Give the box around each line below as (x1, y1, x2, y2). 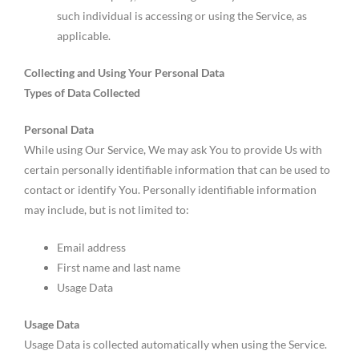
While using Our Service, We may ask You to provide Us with (24, 143, 322, 157)
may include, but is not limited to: (24, 203, 189, 217)
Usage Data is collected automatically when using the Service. (24, 337, 327, 351)
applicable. (57, 29, 111, 42)
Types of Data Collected (24, 85, 140, 99)
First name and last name (57, 260, 181, 275)
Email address (57, 240, 127, 255)
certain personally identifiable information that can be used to (24, 163, 330, 177)
